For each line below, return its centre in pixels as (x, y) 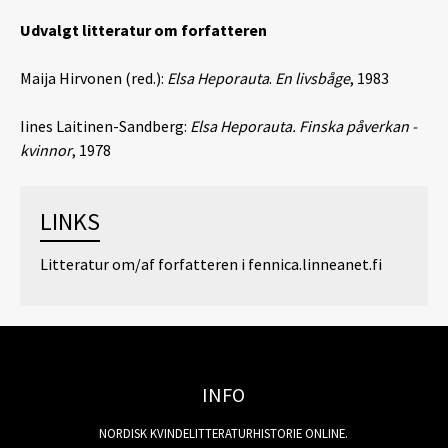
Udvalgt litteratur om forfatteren (143, 30)
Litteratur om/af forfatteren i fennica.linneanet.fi (211, 264)
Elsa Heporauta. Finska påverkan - (303, 126)
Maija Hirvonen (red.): (93, 78)
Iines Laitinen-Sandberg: (105, 126)
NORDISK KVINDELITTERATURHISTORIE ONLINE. (224, 432)
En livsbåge (312, 78)
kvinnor (46, 150)
